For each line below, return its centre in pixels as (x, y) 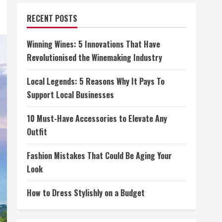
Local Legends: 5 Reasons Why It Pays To (96, 81)
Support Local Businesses (70, 95)
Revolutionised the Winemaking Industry (94, 57)
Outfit (37, 132)
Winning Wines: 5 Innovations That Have (93, 44)
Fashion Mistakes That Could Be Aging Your (99, 156)
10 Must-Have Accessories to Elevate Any (97, 118)
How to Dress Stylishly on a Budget (86, 193)
